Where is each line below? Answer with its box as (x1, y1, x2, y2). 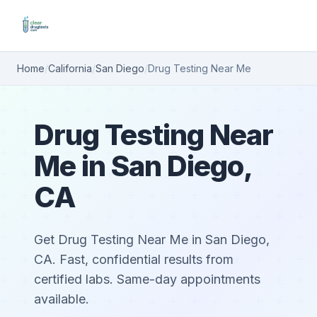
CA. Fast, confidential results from (34, 252, 234, 267)
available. (34, 292, 89, 306)
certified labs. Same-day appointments (34, 272, 260, 287)
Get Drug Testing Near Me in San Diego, (34, 232, 270, 247)
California (48, 62, 92, 74)
